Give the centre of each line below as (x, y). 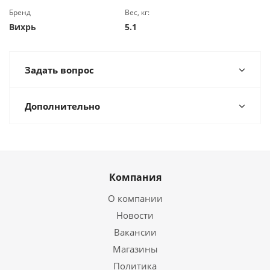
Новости (135, 215)
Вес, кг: (137, 12)
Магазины (135, 249)
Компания (135, 177)
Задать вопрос (59, 70)
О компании (135, 198)
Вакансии (135, 232)
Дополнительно (62, 106)
